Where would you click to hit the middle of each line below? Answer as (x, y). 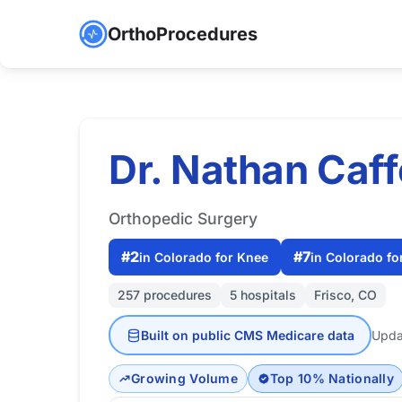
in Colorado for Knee (204, 257)
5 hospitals (263, 295)
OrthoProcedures (183, 34)
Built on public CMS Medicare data (247, 335)
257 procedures (165, 295)
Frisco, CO (345, 295)
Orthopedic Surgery (183, 218)
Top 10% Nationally (332, 378)
